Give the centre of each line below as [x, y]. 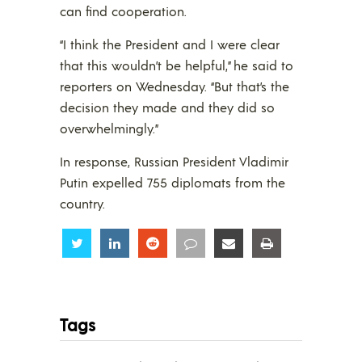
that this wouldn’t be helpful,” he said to [177, 65]
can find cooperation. [123, 11]
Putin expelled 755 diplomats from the [173, 182]
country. [82, 203]
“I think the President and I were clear [170, 44]
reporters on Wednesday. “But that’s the [175, 86]
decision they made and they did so [167, 107]
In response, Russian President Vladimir [174, 161]
